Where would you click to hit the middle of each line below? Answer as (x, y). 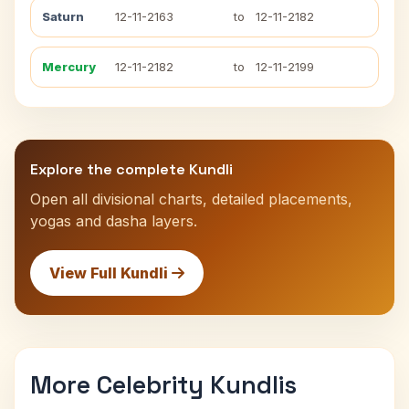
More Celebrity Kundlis (163, 385)
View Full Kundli (110, 273)
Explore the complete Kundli (131, 169)
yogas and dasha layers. (114, 221)
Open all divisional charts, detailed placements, (191, 199)
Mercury (69, 67)
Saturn (63, 16)
